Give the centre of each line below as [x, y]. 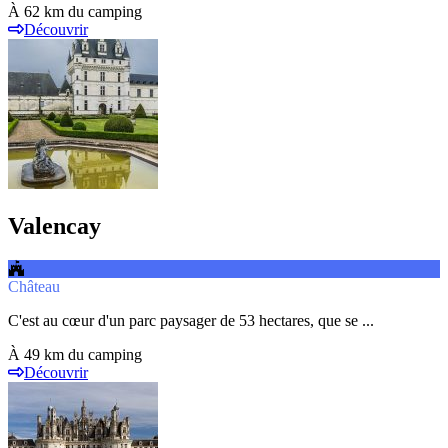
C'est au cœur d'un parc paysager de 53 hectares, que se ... [191, 320]
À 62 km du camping [75, 12]
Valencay [54, 225]
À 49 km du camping [75, 354]
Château [34, 286]
